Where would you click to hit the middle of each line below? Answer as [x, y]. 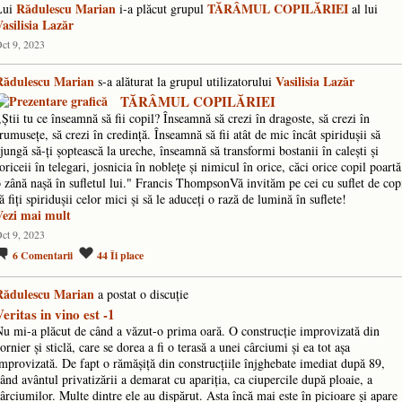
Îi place [127, 256]
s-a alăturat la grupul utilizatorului [185, 81]
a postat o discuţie [141, 294]
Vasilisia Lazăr [315, 81]
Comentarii [47, 256]
